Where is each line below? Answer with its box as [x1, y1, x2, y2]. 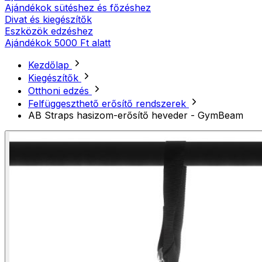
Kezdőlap [28, 59, 72, 71]
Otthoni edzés [28, 85, 92, 97]
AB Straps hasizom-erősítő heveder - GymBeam [28, 109, 243, 122]
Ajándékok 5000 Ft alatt [5, 37, 111, 49]
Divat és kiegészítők [5, 13, 92, 26]
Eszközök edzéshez [5, 25, 93, 37]
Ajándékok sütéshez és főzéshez [5, 2, 151, 14]
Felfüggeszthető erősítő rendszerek [28, 98, 189, 110]
